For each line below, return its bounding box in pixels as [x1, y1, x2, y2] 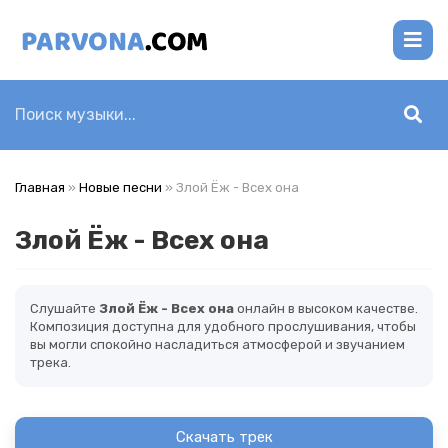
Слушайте [30, 301, 99, 316]
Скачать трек [175, 428, 273, 446]
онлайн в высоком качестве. [234, 301, 418, 316]
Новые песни [79, 180, 162, 195]
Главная [15, 180, 65, 195]
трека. [30, 355, 71, 370]
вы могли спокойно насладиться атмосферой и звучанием [30, 337, 405, 352]
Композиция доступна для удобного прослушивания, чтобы [30, 319, 416, 334]
